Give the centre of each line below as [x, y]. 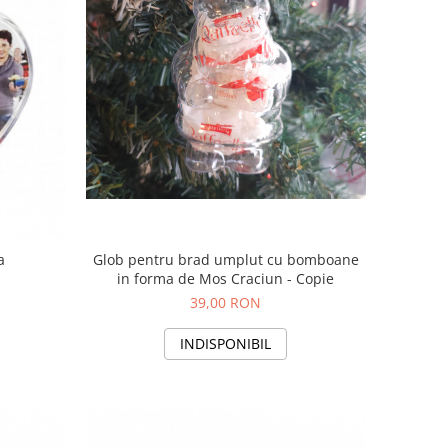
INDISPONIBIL [226, 344]
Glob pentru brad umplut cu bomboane [225, 260]
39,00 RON [226, 303]
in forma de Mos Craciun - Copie [226, 279]
